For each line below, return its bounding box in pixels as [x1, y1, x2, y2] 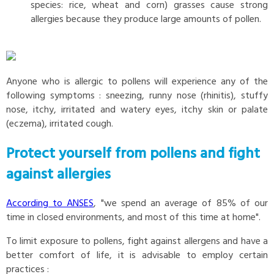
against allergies [6, 163, 111, 187]
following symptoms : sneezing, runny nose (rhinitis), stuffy [6, 87, 268, 104]
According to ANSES [6, 196, 94, 212]
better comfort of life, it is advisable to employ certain [6, 248, 268, 264]
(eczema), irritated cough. [6, 116, 113, 132]
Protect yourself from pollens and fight [6, 142, 260, 166]
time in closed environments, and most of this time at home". [6, 210, 261, 226]
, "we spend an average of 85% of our [94, 196, 268, 212]
